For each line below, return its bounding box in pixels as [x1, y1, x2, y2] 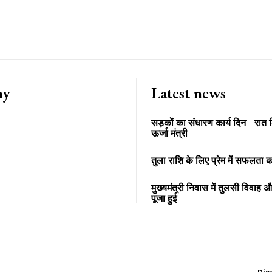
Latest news [151, 83, 226, 103]
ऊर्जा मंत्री [151, 127, 188, 140]
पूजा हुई [151, 192, 177, 205]
